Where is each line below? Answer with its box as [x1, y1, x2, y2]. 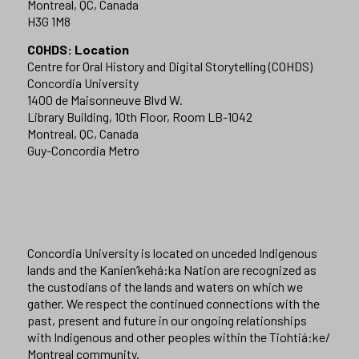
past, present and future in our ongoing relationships [26, 312, 307, 328]
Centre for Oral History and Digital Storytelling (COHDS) [26, 58, 313, 74]
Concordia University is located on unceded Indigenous [26, 244, 317, 260]
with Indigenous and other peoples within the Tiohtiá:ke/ [26, 329, 330, 345]
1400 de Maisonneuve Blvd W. [26, 91, 183, 107]
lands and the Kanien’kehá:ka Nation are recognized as [26, 261, 317, 277]
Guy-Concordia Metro [26, 142, 139, 158]
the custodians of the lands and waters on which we [26, 278, 303, 294]
